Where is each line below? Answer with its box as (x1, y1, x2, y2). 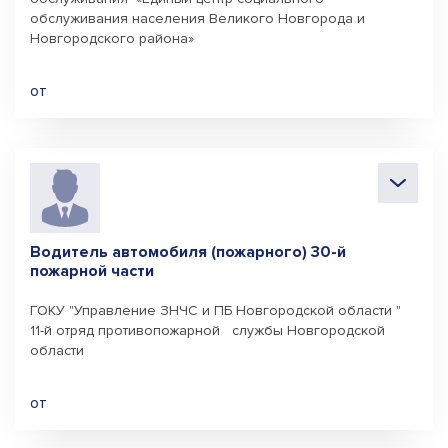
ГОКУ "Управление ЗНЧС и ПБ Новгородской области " (30, 302, 401, 319)
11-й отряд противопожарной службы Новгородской (30, 322, 385, 339)
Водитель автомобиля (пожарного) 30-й (30, 242, 346, 262)
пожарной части (30, 261, 154, 281)
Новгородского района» (30, 30, 194, 47)
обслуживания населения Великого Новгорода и (30, 10, 365, 27)
